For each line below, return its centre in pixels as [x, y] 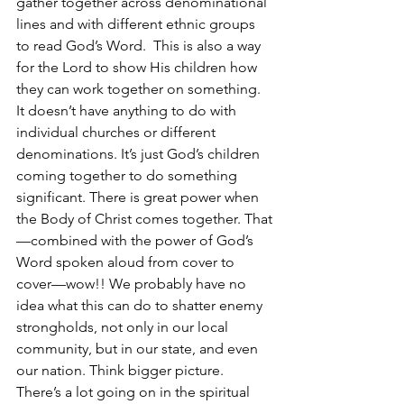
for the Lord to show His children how [138, 67]
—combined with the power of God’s [137, 240]
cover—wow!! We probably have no [133, 284]
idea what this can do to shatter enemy [141, 305]
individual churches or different [118, 132]
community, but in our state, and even [139, 349]
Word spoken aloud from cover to [127, 262]
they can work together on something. [140, 89]
